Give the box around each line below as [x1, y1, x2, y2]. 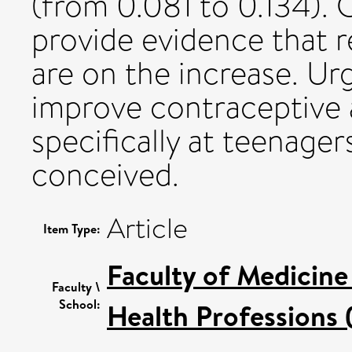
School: [59, 295, 101, 313]
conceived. [31, 152, 179, 197]
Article [107, 207, 188, 249]
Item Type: [43, 219, 101, 237]
